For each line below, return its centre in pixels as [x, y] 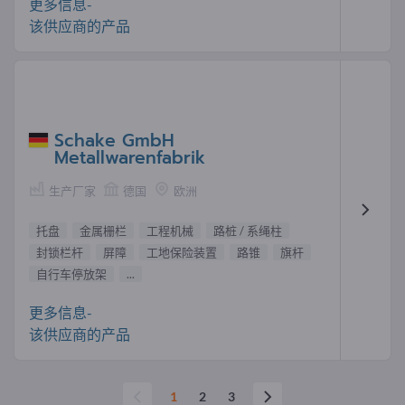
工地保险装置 [182, 252]
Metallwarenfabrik [130, 157]
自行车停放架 [71, 273]
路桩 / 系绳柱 [248, 230]
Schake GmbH [114, 140]
